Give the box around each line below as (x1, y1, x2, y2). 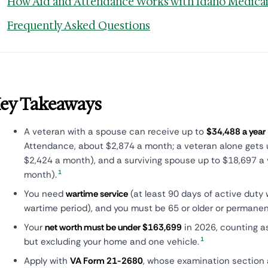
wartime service (66, 188, 128, 200)
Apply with (24, 255, 70, 267)
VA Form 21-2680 (70, 255, 143, 267)
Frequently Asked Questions (7, 19, 150, 33)
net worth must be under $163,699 (45, 221, 182, 233)
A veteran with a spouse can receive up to (24, 126, 206, 138)
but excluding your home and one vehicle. (24, 236, 199, 248)
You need (24, 188, 66, 200)
